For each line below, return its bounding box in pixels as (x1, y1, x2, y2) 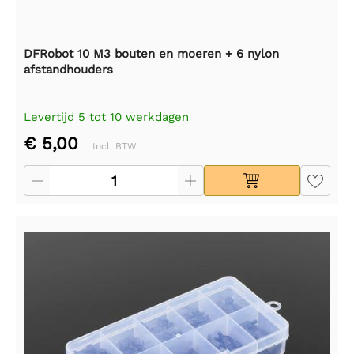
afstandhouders (24, 62, 113, 77)
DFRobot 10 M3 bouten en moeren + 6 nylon (24, 47, 279, 62)
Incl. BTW (92, 141, 137, 153)
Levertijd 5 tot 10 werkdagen (24, 110, 189, 125)
